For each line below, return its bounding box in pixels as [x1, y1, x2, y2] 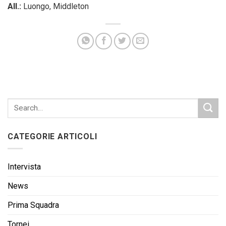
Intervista [8, 162, 41, 172]
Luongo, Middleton [21, 1, 89, 11]
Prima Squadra [8, 200, 59, 210]
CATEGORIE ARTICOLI [8, 131, 97, 141]
